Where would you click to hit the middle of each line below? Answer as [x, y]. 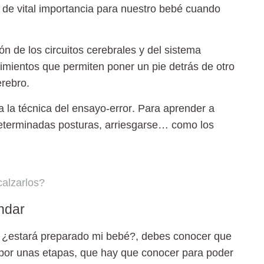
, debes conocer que [184, 236]
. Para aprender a [173, 108]
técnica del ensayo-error [75, 108]
